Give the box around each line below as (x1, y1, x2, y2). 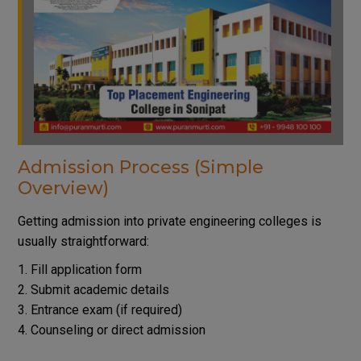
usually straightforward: (17, 233, 149, 249)
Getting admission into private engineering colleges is (17, 213, 322, 229)
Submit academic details (30, 281, 169, 297)
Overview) (17, 176, 109, 199)
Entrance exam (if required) (30, 301, 182, 317)
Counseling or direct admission (30, 322, 205, 338)
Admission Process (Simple (17, 156, 263, 178)
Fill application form (30, 261, 142, 277)
